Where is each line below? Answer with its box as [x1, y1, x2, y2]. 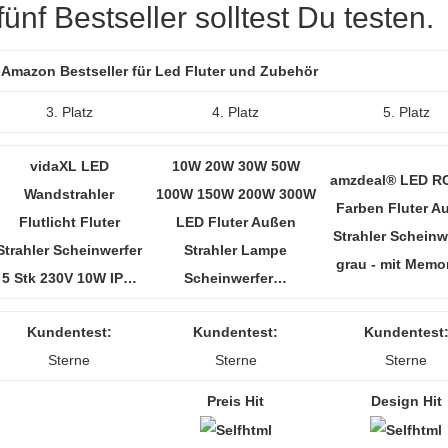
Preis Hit [207, 393, 264, 409]
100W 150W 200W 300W [155, 186, 316, 202]
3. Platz [45, 104, 93, 120]
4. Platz [212, 104, 259, 120]
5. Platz [382, 104, 430, 120]
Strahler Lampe [184, 242, 287, 258]
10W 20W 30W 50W [171, 158, 300, 174]
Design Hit [370, 393, 442, 409]
